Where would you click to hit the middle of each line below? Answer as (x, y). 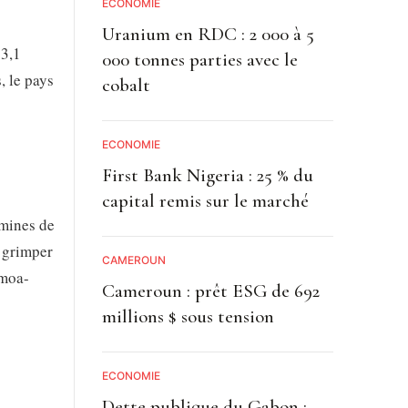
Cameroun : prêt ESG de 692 (210, 291)
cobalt (126, 85)
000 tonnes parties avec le (199, 59)
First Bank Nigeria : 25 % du (207, 175)
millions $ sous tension (188, 316)
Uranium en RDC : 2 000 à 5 (208, 34)
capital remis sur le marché (205, 200)
